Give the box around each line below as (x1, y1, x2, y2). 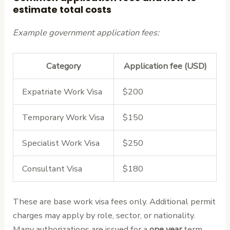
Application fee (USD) (123, 60, 207, 72)
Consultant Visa (22, 163, 82, 175)
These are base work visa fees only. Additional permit (13, 195, 216, 207)
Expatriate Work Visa (22, 86, 102, 98)
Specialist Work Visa (22, 137, 100, 149)
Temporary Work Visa (22, 111, 104, 124)
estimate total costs (13, 3, 112, 16)
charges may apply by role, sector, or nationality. (13, 209, 196, 221)
